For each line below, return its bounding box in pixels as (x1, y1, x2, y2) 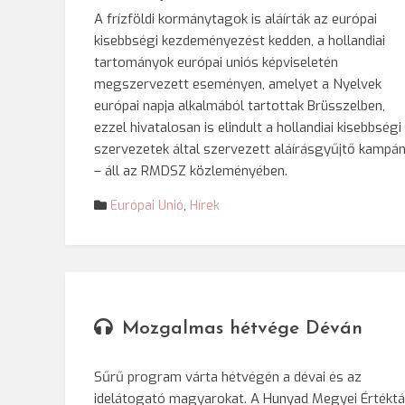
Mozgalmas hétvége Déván (122, 318, 363, 338)
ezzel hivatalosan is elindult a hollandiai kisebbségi (94, 118, 401, 137)
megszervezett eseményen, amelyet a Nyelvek (94, 75, 381, 93)
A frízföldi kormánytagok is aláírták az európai (94, 10, 377, 28)
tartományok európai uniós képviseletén (94, 53, 338, 71)
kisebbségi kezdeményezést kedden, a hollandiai (94, 32, 385, 50)
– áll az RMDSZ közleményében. (94, 162, 287, 180)
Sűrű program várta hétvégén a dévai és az (94, 368, 362, 386)
